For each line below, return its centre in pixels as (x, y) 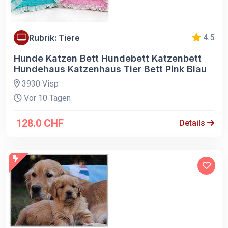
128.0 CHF (40, 123)
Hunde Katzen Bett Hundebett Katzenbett (108, 59)
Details (193, 123)
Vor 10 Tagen (46, 98)
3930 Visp (39, 84)
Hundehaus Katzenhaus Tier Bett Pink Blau (110, 69)
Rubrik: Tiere (54, 37)
